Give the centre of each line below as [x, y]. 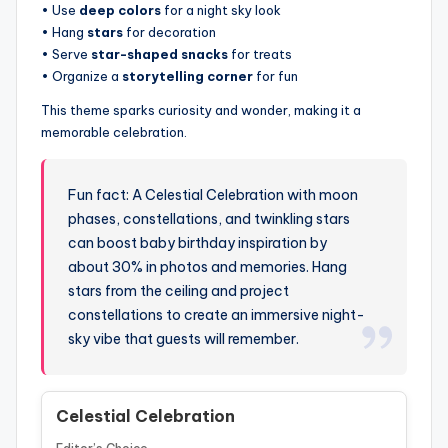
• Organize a [81, 76]
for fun [275, 76]
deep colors [120, 10]
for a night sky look [221, 10]
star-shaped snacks [159, 54]
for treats [260, 54]
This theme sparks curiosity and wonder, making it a [201, 110]
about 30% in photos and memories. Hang [208, 267]
